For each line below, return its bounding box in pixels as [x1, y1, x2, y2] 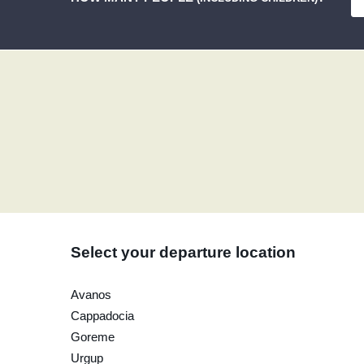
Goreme [71, 330, 115, 344]
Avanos [71, 288, 111, 301]
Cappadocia [71, 309, 134, 323]
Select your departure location [71, 244, 296, 261]
